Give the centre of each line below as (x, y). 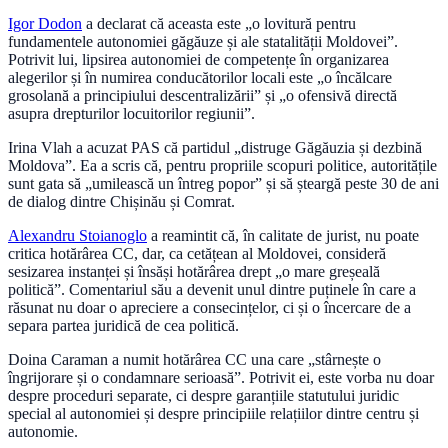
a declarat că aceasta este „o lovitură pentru (219, 24)
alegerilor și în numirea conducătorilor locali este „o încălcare (200, 78)
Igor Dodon (45, 24)
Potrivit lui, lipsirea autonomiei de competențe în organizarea (198, 60)
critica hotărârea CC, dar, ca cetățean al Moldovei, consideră (197, 254)
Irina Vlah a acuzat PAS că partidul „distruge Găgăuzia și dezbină (215, 148)
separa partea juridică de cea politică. (123, 326)
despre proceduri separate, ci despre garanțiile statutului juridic (203, 396)
